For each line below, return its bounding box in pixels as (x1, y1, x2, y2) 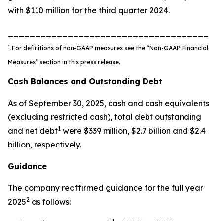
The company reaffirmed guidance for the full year (8, 183, 203, 193)
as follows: (30, 197, 71, 207)
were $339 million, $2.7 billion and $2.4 (61, 126, 206, 136)
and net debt (8, 126, 58, 136)
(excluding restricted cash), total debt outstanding (8, 112, 201, 122)
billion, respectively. (8, 140, 81, 149)
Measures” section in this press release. (8, 58, 120, 66)
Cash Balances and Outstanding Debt (8, 76, 162, 86)
